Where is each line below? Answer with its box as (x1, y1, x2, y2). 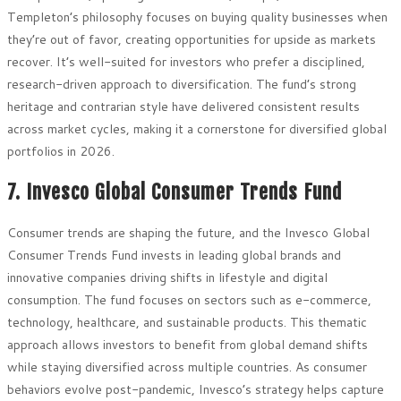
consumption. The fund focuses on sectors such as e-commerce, (7, 291, 371, 310)
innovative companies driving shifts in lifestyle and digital (7, 269, 328, 287)
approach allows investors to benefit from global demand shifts (7, 336, 368, 354)
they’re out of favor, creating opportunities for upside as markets (7, 30, 376, 48)
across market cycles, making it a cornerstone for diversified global (7, 119, 387, 138)
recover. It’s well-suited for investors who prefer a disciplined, (7, 52, 365, 71)
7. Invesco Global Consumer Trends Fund (7, 180, 342, 205)
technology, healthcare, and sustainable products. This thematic (7, 313, 367, 332)
